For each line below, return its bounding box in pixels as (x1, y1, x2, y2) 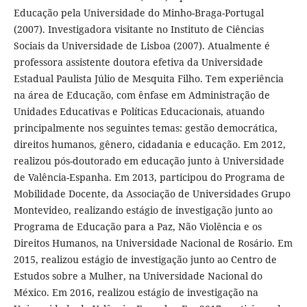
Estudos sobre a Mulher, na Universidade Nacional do (13, 269, 262, 283)
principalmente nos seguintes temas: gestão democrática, (13, 121, 278, 135)
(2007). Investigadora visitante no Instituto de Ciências (13, 23, 264, 36)
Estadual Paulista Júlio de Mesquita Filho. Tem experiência (13, 72, 284, 86)
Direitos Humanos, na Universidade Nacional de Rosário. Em (13, 236, 293, 250)
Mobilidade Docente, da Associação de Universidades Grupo (13, 187, 291, 201)
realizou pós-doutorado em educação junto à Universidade (13, 154, 284, 168)
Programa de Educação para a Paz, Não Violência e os (13, 220, 262, 234)
